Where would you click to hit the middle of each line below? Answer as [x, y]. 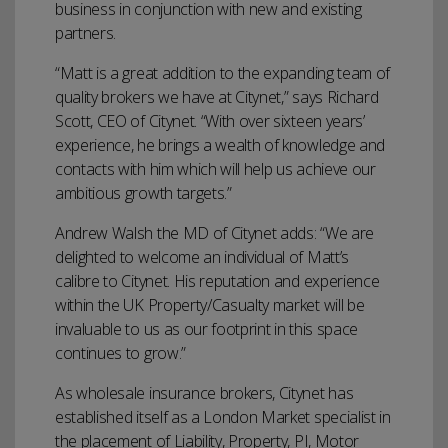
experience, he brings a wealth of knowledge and [220, 144]
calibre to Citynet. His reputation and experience [217, 280]
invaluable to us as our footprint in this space [206, 328]
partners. [86, 32]
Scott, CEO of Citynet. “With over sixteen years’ [210, 120]
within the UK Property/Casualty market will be [210, 304]
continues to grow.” [120, 352]
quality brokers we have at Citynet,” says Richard [217, 96]
